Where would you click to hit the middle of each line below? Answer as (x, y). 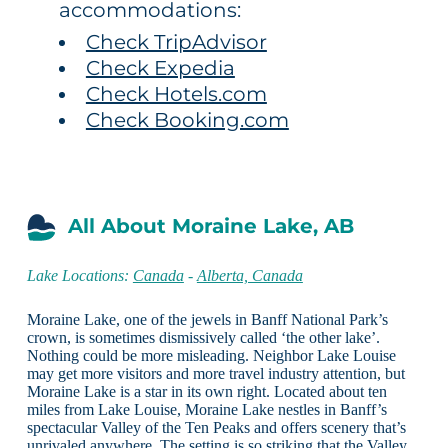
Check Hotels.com (176, 93)
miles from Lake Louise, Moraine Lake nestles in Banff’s (206, 409)
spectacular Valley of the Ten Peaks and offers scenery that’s (216, 427)
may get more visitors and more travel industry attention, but (215, 373)
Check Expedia (160, 67)
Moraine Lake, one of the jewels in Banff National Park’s (207, 319)
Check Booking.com (187, 119)
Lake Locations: (79, 275)
